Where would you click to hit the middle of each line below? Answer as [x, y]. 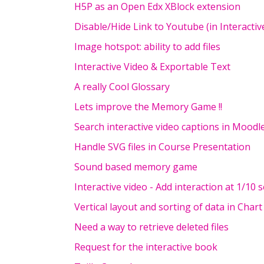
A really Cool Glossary [122, 87]
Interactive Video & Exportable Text [152, 67]
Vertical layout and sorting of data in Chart [168, 207]
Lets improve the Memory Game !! [148, 107]
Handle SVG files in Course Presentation [162, 147]
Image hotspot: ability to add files [147, 47]
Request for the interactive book [146, 247]
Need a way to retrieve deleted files [151, 227]
